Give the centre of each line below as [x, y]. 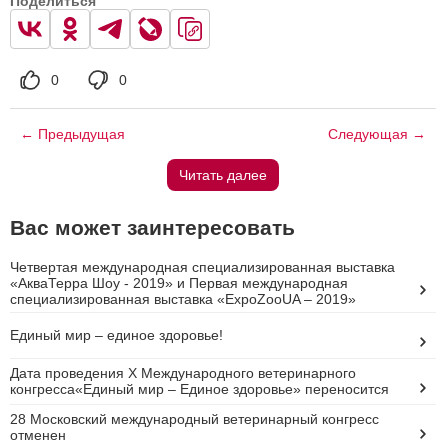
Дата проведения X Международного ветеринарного [183, 373]
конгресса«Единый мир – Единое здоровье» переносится [199, 389]
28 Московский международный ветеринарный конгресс [194, 419]
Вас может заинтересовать [152, 227]
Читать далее [222, 174]
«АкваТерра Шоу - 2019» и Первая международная [179, 282]
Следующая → [376, 133]
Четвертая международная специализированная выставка [202, 266]
